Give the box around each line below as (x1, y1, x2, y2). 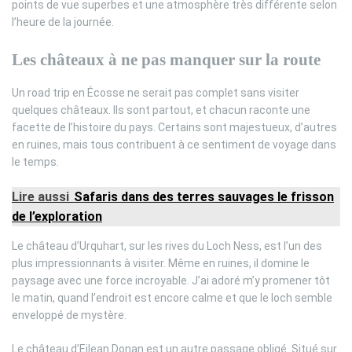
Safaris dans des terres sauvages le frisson (74, 189, 334, 204)
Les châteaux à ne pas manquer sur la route (12, 49, 321, 69)
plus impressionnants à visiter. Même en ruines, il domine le (12, 256, 310, 269)
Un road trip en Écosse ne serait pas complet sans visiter (12, 86, 299, 99)
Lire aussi (12, 189, 69, 204)
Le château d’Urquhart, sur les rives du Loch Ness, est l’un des (12, 239, 322, 252)
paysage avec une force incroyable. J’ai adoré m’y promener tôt (12, 273, 330, 287)
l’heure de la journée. (12, 15, 114, 28)
